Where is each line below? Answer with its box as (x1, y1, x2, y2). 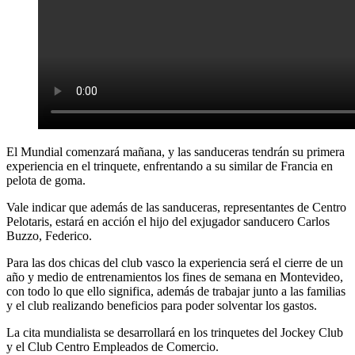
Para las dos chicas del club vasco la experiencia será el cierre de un (6, 255, 343, 269)
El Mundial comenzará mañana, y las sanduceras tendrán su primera (6, 144, 345, 158)
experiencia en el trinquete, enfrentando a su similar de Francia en (6, 158, 333, 173)
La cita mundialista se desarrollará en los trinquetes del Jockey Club (6, 325, 343, 339)
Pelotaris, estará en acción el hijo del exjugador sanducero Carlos (6, 214, 330, 228)
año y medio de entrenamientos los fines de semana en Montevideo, (6, 269, 343, 284)
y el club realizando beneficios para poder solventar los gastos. (6, 298, 317, 312)
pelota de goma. (6, 173, 86, 187)
